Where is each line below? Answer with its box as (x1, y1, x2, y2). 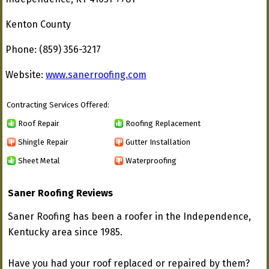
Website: (5, 69, 46, 80)
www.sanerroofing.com (46, 69, 147, 80)
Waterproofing (125, 156, 177, 165)
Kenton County (5, 19, 71, 30)
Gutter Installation (125, 137, 190, 147)
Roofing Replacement (125, 118, 201, 128)
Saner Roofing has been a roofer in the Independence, (8, 211, 251, 222)
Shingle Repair (18, 137, 68, 147)
